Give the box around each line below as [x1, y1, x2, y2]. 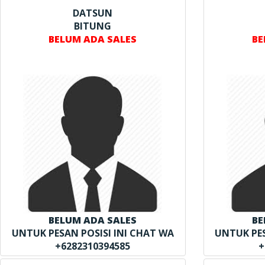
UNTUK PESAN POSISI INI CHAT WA [11, 226, 174, 240]
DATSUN [73, 6, 113, 20]
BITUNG [74, 19, 112, 33]
